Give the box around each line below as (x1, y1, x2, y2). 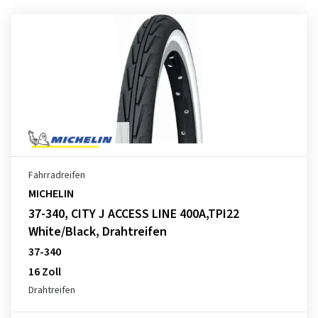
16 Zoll (28, 264, 61, 280)
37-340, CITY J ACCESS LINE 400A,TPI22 (28, 205, 239, 223)
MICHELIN (28, 186, 74, 202)
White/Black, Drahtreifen (28, 223, 167, 241)
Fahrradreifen (28, 168, 85, 182)
